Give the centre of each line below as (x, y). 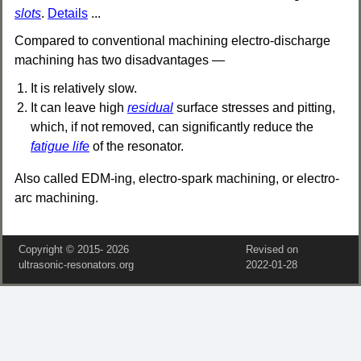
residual (150, 108)
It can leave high (79, 108)
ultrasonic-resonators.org (76, 265)
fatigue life (60, 147)
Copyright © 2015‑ (62, 249)
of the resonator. (137, 147)
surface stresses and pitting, (254, 108)
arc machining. (56, 198)
